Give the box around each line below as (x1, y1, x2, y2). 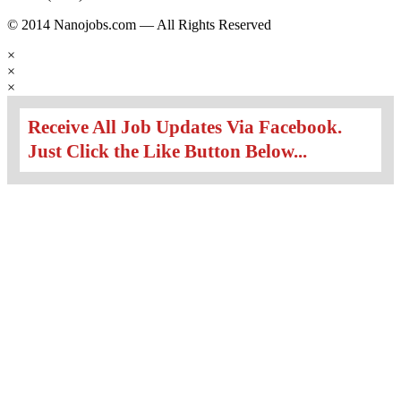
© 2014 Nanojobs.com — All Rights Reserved (7, 16, 271, 32)
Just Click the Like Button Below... (27, 141, 307, 163)
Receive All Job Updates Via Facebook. (27, 116, 342, 139)
